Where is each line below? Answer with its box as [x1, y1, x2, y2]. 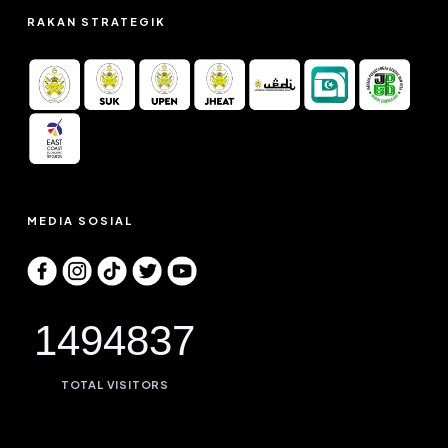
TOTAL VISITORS [60, 378, 169, 391]
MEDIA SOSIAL [26, 214, 133, 227]
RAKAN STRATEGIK [26, 15, 166, 28]
